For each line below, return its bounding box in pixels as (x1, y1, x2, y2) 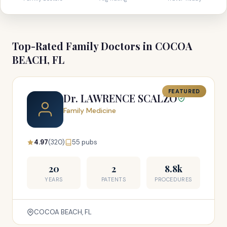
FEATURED (168, 88, 200, 95)
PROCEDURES (155, 176, 192, 183)
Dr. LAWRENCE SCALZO (63, 91, 177, 105)
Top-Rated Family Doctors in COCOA (12, 39, 192, 53)
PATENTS (101, 176, 126, 183)
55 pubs (72, 138, 97, 146)
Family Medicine (63, 106, 116, 115)
